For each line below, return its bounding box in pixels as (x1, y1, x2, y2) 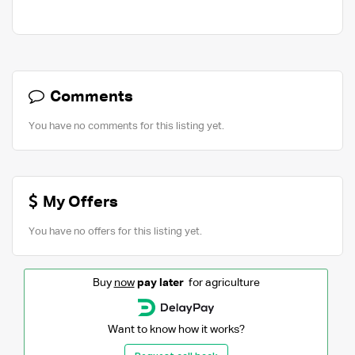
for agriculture (183, 277, 260, 288)
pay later (136, 277, 184, 288)
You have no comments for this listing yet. (29, 120, 224, 132)
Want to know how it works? (107, 323, 245, 335)
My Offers (40, 193, 118, 210)
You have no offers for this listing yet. (29, 226, 202, 237)
